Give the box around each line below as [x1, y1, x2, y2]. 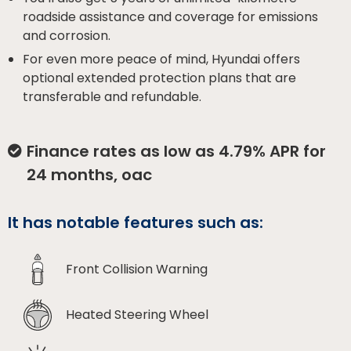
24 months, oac [27, 163, 152, 186]
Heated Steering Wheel [66, 305, 208, 324]
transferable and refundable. [23, 87, 202, 106]
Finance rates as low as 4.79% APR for [27, 139, 326, 162]
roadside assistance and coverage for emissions [23, 7, 319, 26]
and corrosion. [23, 26, 111, 45]
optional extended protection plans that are [23, 68, 297, 87]
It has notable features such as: [8, 211, 263, 233]
